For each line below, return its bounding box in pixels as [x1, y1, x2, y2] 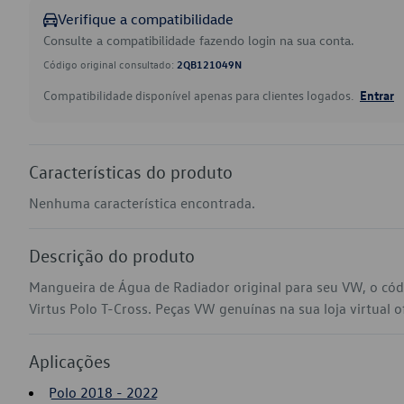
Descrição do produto [29, 244, 195, 266]
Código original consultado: [43, 57, 177, 71]
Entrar [360, 87, 394, 103]
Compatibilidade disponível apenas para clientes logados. [43, 87, 356, 104]
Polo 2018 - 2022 [49, 383, 159, 401]
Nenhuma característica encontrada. [29, 194, 255, 212]
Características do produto [29, 161, 233, 182]
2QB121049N [177, 57, 242, 71]
